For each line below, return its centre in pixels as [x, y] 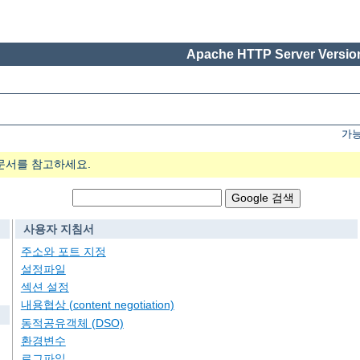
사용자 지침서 [58, 229]
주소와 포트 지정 [63, 251]
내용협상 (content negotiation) [97, 305]
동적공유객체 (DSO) [72, 323]
